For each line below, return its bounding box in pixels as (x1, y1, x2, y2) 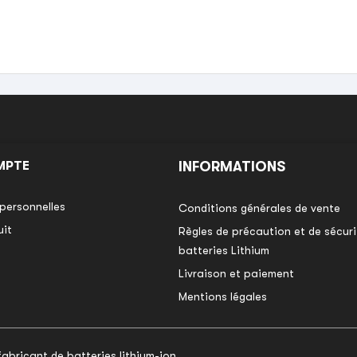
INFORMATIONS (178, 158, 285, 175)
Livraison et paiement (178, 266, 294, 280)
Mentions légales (178, 289, 267, 303)
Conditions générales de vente (178, 201, 340, 214)
